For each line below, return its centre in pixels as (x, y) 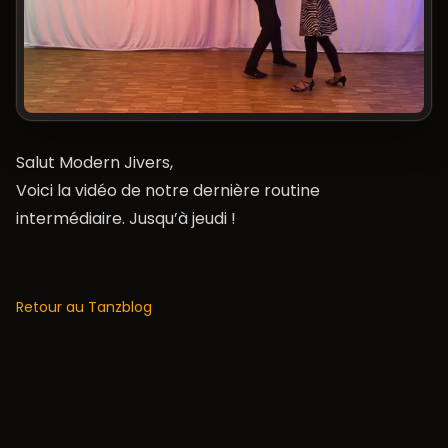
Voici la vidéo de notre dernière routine (168, 191)
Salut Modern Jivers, (94, 163)
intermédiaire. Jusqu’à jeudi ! (126, 219)
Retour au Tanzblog (84, 307)
